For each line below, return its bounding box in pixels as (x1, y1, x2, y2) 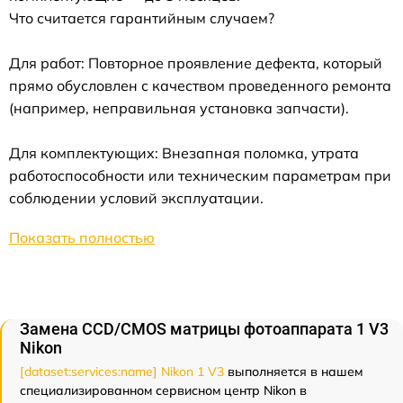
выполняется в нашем (224, 363, 363, 380)
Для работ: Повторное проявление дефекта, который (9, 54, 382, 72)
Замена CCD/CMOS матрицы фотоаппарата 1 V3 (20, 319, 389, 338)
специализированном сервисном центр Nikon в (20, 382, 307, 399)
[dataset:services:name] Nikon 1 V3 (20, 363, 224, 380)
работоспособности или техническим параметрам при (9, 166, 391, 184)
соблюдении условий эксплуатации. (9, 189, 264, 207)
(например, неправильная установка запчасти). (9, 99, 349, 117)
